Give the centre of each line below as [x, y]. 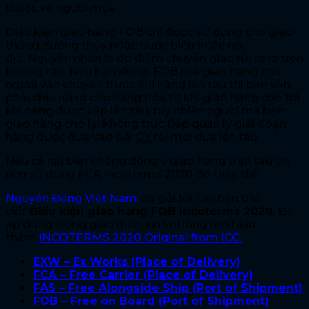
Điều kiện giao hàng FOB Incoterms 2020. [152, 212]
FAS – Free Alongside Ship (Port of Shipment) [168, 288]
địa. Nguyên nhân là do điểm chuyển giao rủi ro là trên [154, 59]
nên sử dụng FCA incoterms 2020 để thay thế [132, 175]
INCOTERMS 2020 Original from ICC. [140, 238]
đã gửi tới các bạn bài [198, 199]
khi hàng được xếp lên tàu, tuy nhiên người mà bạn [145, 111]
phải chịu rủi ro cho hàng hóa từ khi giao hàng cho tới [152, 98]
